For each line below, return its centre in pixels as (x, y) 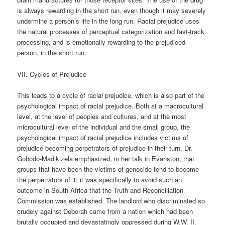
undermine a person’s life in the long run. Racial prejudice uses (108, 21)
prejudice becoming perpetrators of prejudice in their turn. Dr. (105, 148)
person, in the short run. (52, 53)
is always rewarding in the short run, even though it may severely (112, 11)
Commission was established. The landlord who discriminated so (111, 200)
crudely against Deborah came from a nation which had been (105, 211)
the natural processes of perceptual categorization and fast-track (111, 32)
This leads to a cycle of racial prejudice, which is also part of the (111, 95)
